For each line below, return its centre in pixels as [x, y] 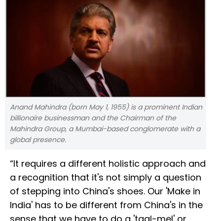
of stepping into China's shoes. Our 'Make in [105, 191]
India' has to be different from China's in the [106, 205]
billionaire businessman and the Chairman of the [93, 118]
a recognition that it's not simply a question [106, 178]
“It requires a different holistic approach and [108, 164]
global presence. [38, 140]
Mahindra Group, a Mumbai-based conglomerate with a [105, 129]
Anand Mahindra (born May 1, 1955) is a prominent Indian [106, 107]
